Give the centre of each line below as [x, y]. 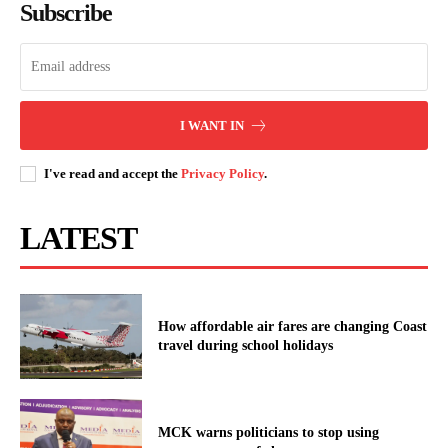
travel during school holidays [246, 346]
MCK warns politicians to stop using [269, 433]
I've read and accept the [112, 173]
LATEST [78, 237]
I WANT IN [212, 125]
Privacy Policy [222, 173]
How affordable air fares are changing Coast [293, 327]
